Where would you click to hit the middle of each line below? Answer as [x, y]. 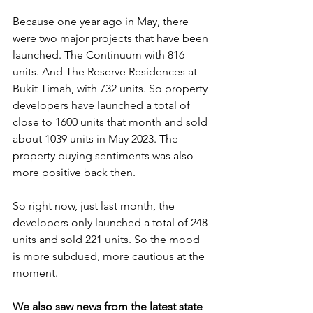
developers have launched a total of [103, 105]
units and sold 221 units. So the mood [108, 239]
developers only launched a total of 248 [111, 223]
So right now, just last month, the [95, 206]
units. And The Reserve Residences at [106, 72]
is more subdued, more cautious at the [110, 256]
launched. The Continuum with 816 [100, 55]
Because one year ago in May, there [102, 21]
